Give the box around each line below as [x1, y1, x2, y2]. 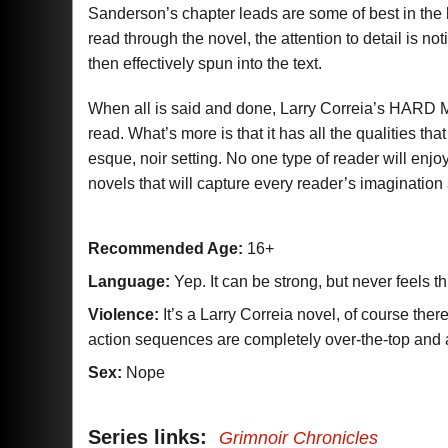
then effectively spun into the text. [88, 55, 322, 72]
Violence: [88, 306, 159, 323]
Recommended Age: [88, 240, 243, 257]
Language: [88, 273, 170, 290]
